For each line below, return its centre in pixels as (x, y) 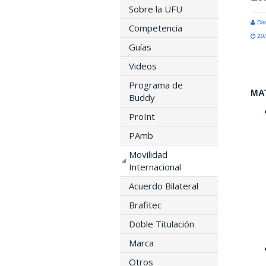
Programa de (156, 85)
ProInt (142, 116)
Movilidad (148, 154)
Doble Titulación (161, 224)
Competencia (156, 28)
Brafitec (145, 205)
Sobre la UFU (156, 9)
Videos (143, 66)
